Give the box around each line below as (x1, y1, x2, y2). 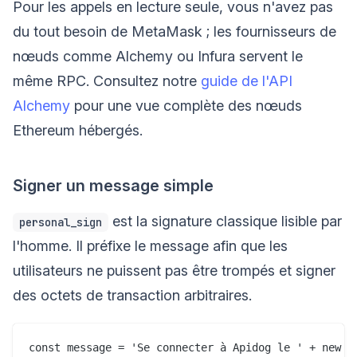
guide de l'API (201, 72, 292, 89)
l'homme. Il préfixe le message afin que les (13, 237, 288, 254)
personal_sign (19, 214, 102, 229)
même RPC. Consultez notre (13, 72, 201, 89)
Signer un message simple (13, 175, 214, 195)
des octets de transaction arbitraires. (13, 286, 252, 304)
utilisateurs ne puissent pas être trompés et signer (13, 261, 335, 279)
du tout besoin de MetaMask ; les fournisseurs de (13, 22, 336, 40)
